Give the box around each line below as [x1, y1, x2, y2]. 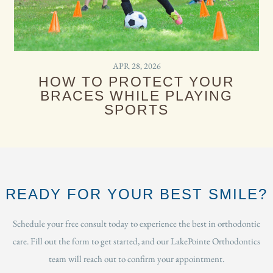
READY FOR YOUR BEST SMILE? [5, 185, 268, 202]
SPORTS [104, 101, 169, 118]
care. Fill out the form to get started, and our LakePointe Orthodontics [13, 235, 260, 247]
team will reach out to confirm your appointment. [49, 252, 224, 264]
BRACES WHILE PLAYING [40, 87, 233, 104]
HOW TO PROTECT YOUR [38, 73, 235, 90]
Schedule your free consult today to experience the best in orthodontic [13, 217, 260, 229]
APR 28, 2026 [112, 60, 161, 71]
